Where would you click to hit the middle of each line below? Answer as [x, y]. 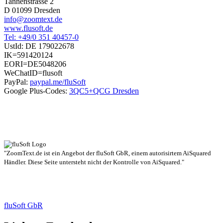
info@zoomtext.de [33, 19]
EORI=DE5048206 [35, 64]
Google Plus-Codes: [37, 91]
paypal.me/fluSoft [58, 82]
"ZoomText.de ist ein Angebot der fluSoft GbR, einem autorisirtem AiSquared [108, 153]
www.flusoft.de [28, 28]
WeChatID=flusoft [33, 73]
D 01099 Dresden [32, 10]
